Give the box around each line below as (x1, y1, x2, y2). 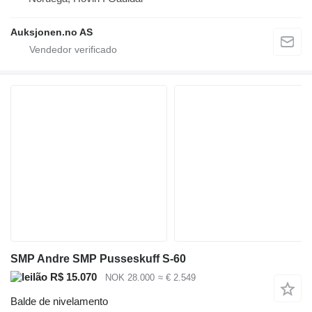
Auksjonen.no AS (10, 26, 93, 38)
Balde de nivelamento (10, 295, 108, 307)
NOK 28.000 (105, 272, 155, 283)
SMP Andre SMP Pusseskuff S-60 (10, 253, 186, 265)
